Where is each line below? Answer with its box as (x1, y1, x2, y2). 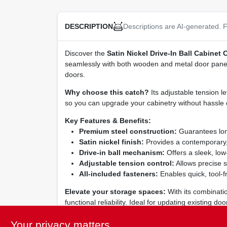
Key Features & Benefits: (64, 117, 151, 125)
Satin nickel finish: (79, 138, 144, 146)
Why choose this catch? (64, 88, 149, 97)
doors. (64, 70, 85, 79)
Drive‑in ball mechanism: (79, 148, 165, 157)
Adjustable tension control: (79, 159, 174, 168)
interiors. (64, 209, 93, 217)
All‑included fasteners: (79, 170, 158, 178)
